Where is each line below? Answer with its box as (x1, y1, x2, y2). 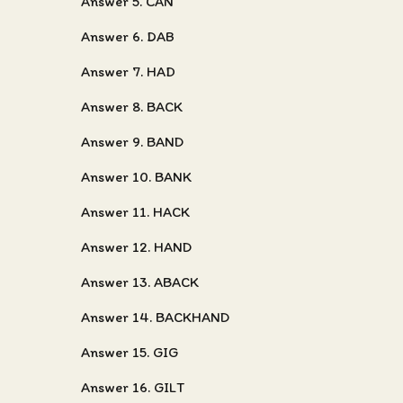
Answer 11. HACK (81, 203, 190, 220)
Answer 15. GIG (81, 344, 178, 361)
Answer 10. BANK (81, 168, 192, 185)
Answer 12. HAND (81, 238, 192, 255)
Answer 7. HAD (81, 63, 175, 80)
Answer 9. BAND (81, 133, 184, 150)
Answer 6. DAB (81, 28, 175, 45)
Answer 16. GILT (81, 379, 184, 396)
